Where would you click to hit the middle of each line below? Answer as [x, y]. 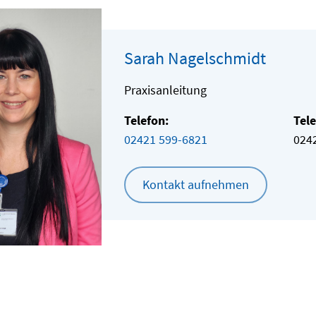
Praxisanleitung [165, 90]
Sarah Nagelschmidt [195, 58]
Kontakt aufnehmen [196, 184]
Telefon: [146, 120]
